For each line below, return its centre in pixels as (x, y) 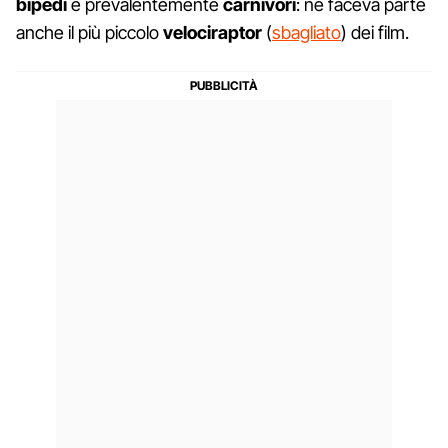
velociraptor (212, 32)
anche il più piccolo (89, 32)
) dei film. (375, 32)
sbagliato (306, 32)
